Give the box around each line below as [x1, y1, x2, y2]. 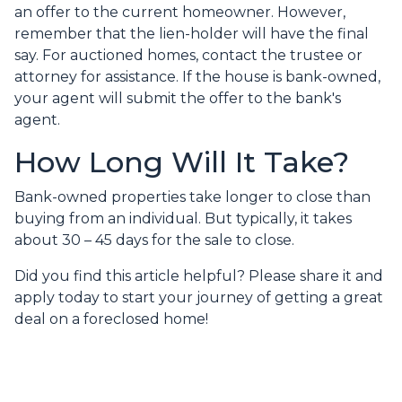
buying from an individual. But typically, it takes [14, 210, 352, 228]
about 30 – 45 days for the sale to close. [14, 232, 294, 249]
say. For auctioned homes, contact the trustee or [14, 47, 363, 65]
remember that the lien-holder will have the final [14, 25, 369, 43]
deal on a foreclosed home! [14, 310, 208, 328]
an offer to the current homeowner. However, [14, 4, 345, 22]
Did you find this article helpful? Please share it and [14, 267, 383, 285]
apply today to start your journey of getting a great [14, 289, 383, 307]
